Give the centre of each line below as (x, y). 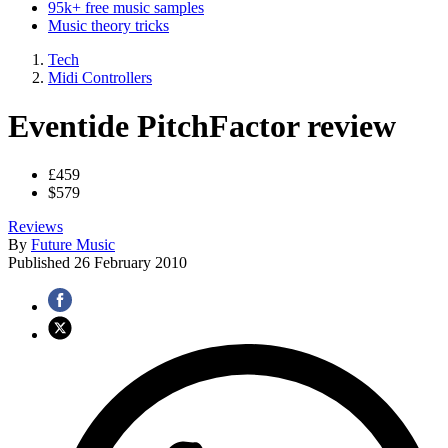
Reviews (35, 227)
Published (41, 263)
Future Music (73, 245)
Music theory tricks (108, 25)
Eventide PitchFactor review (202, 125)
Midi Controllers (100, 77)
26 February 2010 (130, 263)
